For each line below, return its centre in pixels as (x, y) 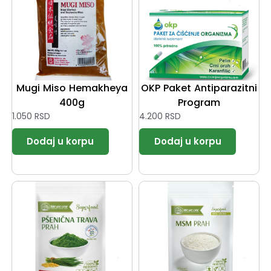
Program (199, 102)
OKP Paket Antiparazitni (199, 88)
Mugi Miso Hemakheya (72, 88)
